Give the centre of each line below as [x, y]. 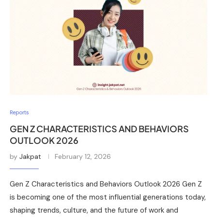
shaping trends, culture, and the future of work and [94, 210]
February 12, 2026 [83, 156]
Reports [19, 112]
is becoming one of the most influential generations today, [108, 197]
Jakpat [30, 156]
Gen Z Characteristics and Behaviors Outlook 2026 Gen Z [106, 184]
